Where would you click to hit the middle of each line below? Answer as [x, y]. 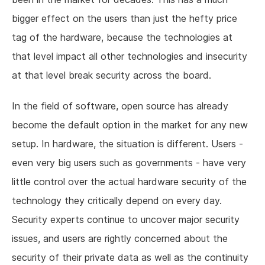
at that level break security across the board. [112, 75]
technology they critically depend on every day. [117, 201]
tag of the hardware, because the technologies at [122, 38]
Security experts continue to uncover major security [126, 220]
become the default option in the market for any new [130, 125]
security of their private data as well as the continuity [130, 258]
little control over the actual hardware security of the [129, 182]
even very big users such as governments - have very [129, 163]
